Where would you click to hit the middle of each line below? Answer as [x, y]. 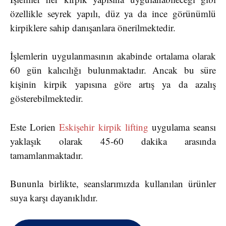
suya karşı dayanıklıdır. [54, 198]
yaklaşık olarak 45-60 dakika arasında [113, 141]
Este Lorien [35, 127]
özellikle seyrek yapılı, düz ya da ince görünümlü [113, 13]
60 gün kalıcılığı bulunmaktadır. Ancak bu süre [113, 70]
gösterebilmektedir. [50, 98]
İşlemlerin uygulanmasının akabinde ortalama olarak [113, 56]
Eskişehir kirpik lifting [104, 127]
